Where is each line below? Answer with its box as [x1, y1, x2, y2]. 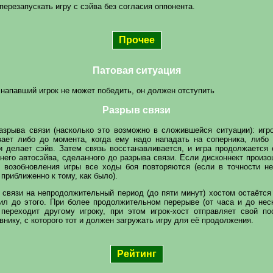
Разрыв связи [102, 104, 171, 115]
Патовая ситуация [92, 65, 181, 76]
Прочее [118, 34, 155, 45]
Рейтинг [116, 248, 157, 259]
